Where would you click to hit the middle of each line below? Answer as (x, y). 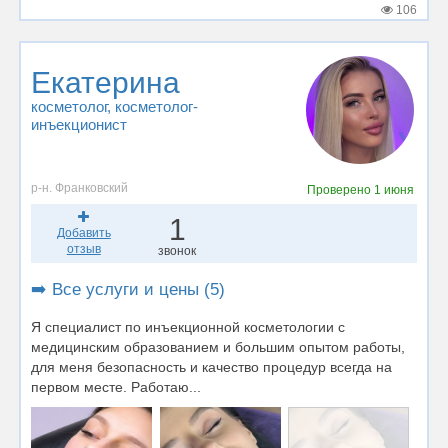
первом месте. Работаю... (116, 386)
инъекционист (79, 124)
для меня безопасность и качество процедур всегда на (211, 366)
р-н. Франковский (79, 187)
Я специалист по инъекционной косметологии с (188, 326)
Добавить (83, 232)
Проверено (340, 189)
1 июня (393, 189)
